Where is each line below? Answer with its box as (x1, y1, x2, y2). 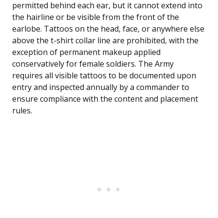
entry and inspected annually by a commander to (12, 82, 189, 93)
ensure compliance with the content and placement (12, 93, 198, 105)
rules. (12, 105, 32, 116)
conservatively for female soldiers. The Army (12, 58, 174, 70)
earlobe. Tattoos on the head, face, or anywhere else (12, 23, 204, 35)
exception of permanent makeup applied (12, 47, 161, 58)
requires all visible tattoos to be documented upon (12, 70, 196, 81)
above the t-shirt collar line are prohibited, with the (12, 35, 199, 46)
